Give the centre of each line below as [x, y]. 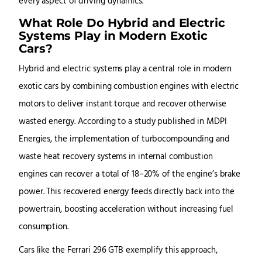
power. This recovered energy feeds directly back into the [127, 192]
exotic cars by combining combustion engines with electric [129, 87]
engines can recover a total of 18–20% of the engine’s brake [130, 175]
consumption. [44, 227]
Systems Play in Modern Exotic [113, 36]
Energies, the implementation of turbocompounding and [124, 140]
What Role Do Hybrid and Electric [122, 23]
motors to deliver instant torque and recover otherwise [123, 105]
